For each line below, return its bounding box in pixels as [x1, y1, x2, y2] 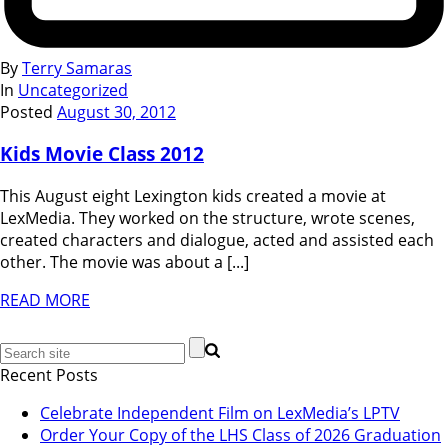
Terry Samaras [22, 56, 132, 79]
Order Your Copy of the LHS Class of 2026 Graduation [40, 423, 441, 446]
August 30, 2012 [57, 100, 176, 123]
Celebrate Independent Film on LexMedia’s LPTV [40, 401, 400, 424]
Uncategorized [18, 78, 128, 101]
